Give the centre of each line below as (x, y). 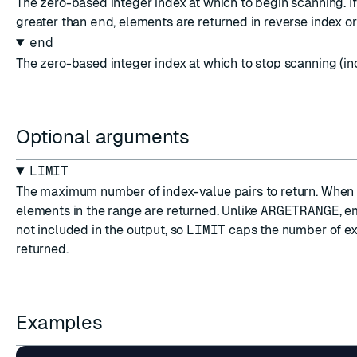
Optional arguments (105, 137)
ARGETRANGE (300, 211)
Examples (62, 322)
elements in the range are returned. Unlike (139, 211)
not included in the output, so (102, 230)
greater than (53, 22)
